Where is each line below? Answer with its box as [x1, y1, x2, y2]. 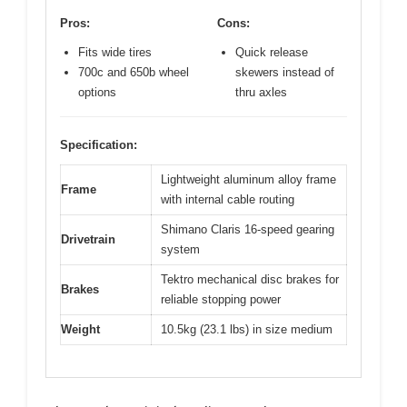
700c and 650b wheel [78, 65, 189, 80]
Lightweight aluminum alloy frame [161, 173, 336, 187]
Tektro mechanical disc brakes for [161, 273, 339, 287]
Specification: [60, 138, 137, 153]
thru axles [235, 85, 287, 100]
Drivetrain [61, 233, 115, 247]
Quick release [235, 45, 308, 60]
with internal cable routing [161, 193, 294, 207]
